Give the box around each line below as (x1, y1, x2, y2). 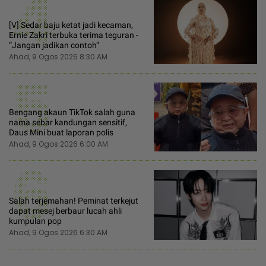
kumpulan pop (9, 216, 62, 226)
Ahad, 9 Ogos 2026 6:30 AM (9, 227, 107, 237)
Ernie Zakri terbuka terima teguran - (9, 30, 138, 40)
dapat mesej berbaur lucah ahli (9, 205, 122, 216)
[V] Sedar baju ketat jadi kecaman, (9, 20, 133, 30)
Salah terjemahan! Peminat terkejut (9, 195, 138, 205)
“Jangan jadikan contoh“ (9, 40, 99, 50)
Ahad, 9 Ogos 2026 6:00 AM (9, 139, 108, 150)
